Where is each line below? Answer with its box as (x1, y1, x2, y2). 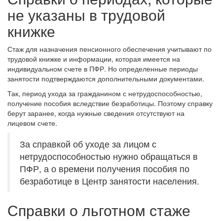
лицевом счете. (7, 118, 57, 128)
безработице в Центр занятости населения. (20, 175, 199, 187)
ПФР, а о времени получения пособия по (20, 162, 189, 175)
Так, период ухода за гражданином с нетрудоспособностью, (7, 88, 202, 98)
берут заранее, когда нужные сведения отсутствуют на (7, 108, 184, 118)
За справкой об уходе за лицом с (20, 138, 156, 150)
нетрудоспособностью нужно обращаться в (20, 150, 198, 162)
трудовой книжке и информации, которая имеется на (7, 54, 180, 64)
